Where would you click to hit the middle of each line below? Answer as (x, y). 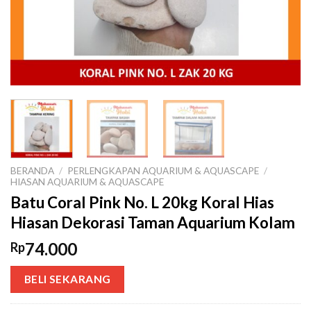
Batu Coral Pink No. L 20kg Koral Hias (142, 202)
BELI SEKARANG (67, 279)
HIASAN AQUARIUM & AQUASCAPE (87, 182)
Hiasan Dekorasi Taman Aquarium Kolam (153, 222)
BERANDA (32, 171)
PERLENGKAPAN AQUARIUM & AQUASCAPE (163, 171)
